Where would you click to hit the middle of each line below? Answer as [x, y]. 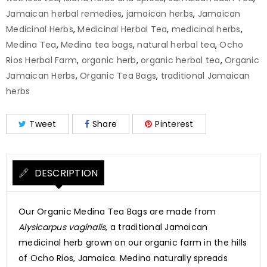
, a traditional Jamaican [157, 227]
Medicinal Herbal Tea [122, 30]
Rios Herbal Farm [41, 60]
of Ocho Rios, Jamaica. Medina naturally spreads [123, 258]
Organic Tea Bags [118, 76]
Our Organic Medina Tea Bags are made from [117, 212]
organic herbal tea [181, 60]
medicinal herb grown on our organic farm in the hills [133, 243]
